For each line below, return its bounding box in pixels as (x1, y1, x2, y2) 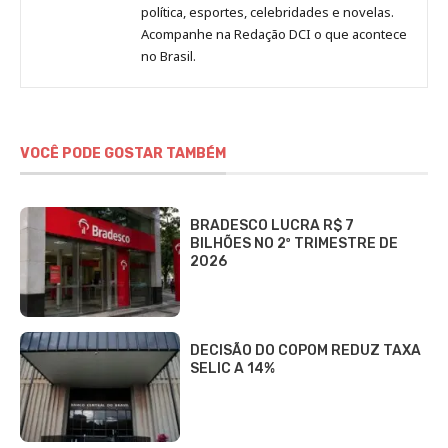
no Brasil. (141, 47, 196, 66)
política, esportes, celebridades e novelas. (141, 3, 394, 22)
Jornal (158, 24, 200, 45)
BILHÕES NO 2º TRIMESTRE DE (190, 235, 398, 253)
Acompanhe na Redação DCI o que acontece (141, 25, 407, 44)
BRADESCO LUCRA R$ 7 (190, 217, 354, 235)
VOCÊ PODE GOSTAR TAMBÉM (20, 145, 226, 163)
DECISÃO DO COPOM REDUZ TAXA (190, 342, 421, 360)
